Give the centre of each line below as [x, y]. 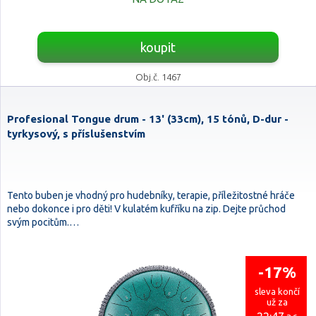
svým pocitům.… [43, 222]
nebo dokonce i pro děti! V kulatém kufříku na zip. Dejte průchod [146, 209]
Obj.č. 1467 [158, 77]
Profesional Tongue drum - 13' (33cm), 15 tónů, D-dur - [148, 119]
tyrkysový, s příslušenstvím [76, 134]
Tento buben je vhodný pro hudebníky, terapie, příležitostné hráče [151, 195]
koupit [158, 47]
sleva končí [277, 291]
